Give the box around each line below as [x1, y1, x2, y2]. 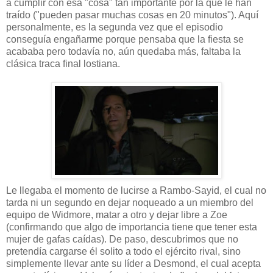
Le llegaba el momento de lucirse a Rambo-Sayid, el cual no [6, 185, 266, 196]
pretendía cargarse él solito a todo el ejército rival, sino [6, 246, 241, 257]
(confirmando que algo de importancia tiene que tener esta [6, 222, 257, 233]
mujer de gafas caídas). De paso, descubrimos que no [6, 234, 238, 245]
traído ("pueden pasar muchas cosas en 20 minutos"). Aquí [6, 10, 258, 21]
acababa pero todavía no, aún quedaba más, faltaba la [6, 46, 241, 57]
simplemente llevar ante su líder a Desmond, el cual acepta [6, 258, 261, 269]
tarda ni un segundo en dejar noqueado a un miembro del [6, 197, 253, 208]
